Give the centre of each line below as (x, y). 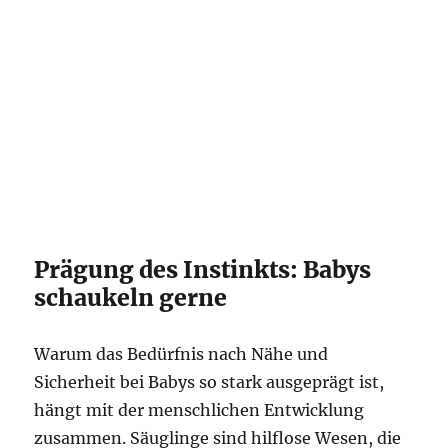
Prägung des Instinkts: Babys (203, 269)
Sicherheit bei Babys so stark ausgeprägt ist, (209, 382)
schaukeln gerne (131, 297)
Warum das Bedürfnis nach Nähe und (181, 354)
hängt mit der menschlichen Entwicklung (199, 410)
